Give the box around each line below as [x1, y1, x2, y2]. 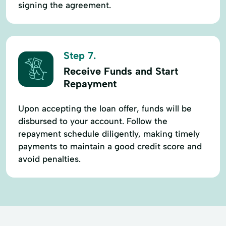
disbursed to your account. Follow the [18, 116, 167, 126]
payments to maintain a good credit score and [18, 141, 202, 151]
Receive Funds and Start [64, 65, 178, 77]
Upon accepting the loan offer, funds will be [18, 103, 192, 114]
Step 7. [64, 49, 96, 62]
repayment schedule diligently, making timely [18, 128, 200, 139]
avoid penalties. [18, 153, 81, 164]
